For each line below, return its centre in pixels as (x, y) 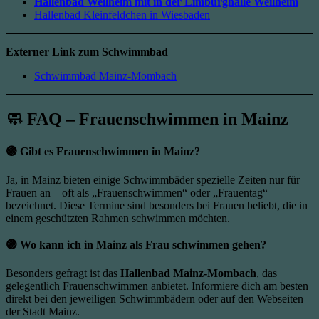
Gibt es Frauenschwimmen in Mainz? (110, 152)
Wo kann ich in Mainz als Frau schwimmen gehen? (143, 245)
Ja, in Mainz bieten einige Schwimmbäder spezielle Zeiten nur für (153, 180)
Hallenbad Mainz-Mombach (188, 273)
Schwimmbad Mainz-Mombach (105, 76)
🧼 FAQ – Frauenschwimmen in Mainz (147, 119)
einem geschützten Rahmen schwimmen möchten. (118, 219)
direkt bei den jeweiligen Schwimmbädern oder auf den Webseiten (155, 299)
